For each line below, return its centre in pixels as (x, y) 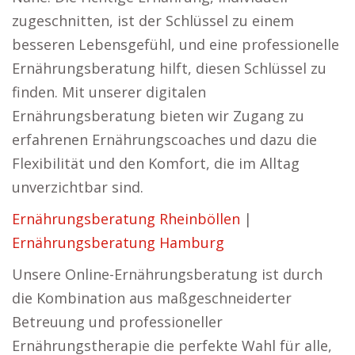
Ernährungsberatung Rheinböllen (126, 219)
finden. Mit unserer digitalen (109, 92)
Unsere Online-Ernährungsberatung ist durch (167, 274)
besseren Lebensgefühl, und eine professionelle (176, 44)
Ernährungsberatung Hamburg (118, 242)
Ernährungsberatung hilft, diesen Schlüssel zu (169, 68)
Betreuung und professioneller (117, 322)
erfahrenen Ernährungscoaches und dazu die (164, 139)
